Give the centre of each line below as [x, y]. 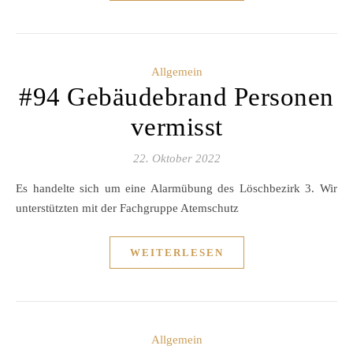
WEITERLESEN [176, 253]
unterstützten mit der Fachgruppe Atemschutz [127, 208]
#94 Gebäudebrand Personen [176, 97]
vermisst [176, 127]
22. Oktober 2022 [176, 158]
